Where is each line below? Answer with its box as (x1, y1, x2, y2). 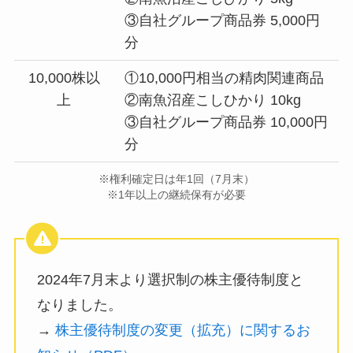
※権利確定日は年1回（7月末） (98, 172, 255, 185)
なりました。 (36, 297, 122, 314)
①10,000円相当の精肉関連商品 (124, 70, 325, 87)
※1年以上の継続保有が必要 (107, 188, 246, 201)
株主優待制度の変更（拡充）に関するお (54, 322, 310, 339)
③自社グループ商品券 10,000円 (124, 114, 329, 131)
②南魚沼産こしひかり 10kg (124, 92, 302, 109)
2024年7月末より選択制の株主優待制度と (36, 272, 303, 288)
